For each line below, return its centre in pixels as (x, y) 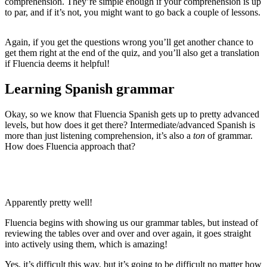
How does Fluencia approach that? (70, 146)
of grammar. (229, 135)
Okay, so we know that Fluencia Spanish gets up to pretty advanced (132, 114)
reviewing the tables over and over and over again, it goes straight (128, 233)
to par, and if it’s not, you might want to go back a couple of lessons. (133, 12)
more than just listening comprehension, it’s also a (99, 135)
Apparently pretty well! (49, 202)
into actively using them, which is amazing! (86, 244)
